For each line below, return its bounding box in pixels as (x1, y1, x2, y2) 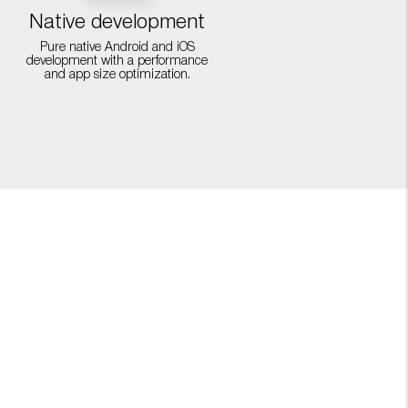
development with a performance (26, 56, 209, 67)
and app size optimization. (44, 69, 190, 81)
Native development (29, 14, 206, 32)
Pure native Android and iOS (39, 42, 195, 54)
